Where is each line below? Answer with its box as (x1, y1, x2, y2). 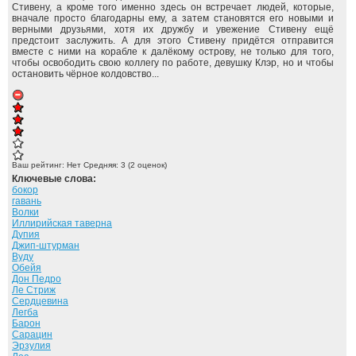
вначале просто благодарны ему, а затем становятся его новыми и (12, 13, 334, 24)
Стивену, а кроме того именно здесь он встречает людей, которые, (12, 2, 334, 13)
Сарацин (12, 329, 52, 340)
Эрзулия (12, 340, 51, 351)
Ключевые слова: (12, 173, 99, 184)
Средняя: (83, 161, 121, 169)
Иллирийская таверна (12, 218, 112, 229)
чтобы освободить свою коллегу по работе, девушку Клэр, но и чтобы (12, 57, 334, 68)
